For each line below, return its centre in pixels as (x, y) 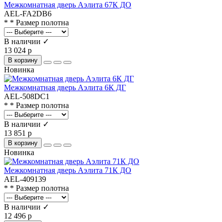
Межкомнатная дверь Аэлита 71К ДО (68, 170)
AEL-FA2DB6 (28, 13)
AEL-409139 (25, 179)
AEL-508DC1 (27, 96)
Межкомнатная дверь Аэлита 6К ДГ (65, 87)
